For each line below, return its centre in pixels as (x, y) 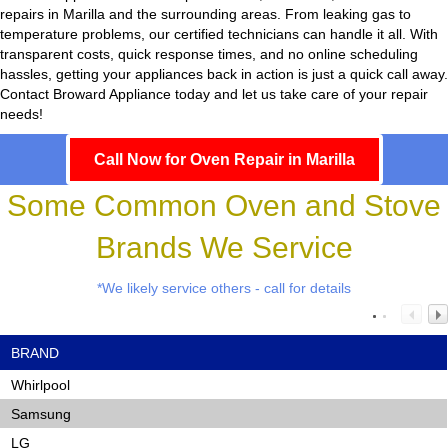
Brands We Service (224, 248)
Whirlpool (40, 385)
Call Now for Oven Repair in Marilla (224, 160)
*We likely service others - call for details (224, 288)
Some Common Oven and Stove (224, 206)
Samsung (40, 414)
